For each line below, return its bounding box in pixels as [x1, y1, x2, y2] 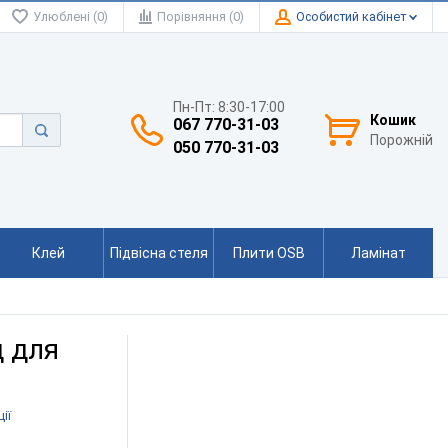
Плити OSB [232, 245, 305, 261]
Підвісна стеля [109, 245, 208, 261]
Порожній [370, 132, 433, 148]
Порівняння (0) [157, 9, 244, 24]
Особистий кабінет [296, 9, 409, 24]
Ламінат [351, 245, 406, 261]
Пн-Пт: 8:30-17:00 [173, 98, 285, 115]
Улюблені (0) [33, 9, 108, 24]
